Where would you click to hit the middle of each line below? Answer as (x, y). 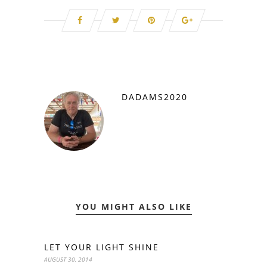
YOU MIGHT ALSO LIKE (133, 206)
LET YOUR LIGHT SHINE (102, 247)
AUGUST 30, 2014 (68, 259)
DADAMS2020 (155, 97)
